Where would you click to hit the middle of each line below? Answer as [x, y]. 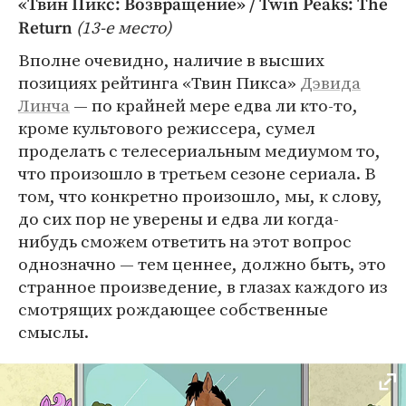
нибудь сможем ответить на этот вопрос [185, 241]
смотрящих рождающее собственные [173, 309]
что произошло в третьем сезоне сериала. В [197, 173]
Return [45, 29]
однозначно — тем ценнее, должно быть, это [202, 264]
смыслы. [53, 332]
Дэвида [330, 82]
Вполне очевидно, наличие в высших [171, 60]
